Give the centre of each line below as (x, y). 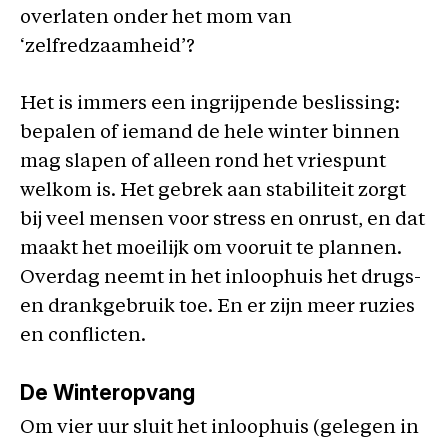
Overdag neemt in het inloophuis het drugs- (220, 278)
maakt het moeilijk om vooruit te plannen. (211, 249)
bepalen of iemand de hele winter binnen (210, 133)
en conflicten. (83, 336)
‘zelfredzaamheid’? (107, 47)
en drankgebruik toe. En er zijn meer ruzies (217, 307)
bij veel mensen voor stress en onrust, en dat (222, 220)
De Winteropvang (107, 392)
